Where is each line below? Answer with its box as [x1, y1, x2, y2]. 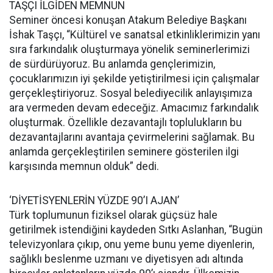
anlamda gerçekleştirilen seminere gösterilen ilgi [9, 146, 239, 158]
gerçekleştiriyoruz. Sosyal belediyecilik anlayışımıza [9, 87, 252, 99]
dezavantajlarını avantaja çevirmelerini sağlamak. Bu [9, 131, 255, 143]
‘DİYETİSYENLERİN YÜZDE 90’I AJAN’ [9, 194, 179, 207]
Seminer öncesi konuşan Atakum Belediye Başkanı [9, 14, 247, 26]
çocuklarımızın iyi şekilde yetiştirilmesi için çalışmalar [9, 73, 260, 85]
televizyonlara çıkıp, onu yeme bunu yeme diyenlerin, [9, 238, 254, 250]
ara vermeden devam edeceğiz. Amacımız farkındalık [9, 102, 259, 114]
